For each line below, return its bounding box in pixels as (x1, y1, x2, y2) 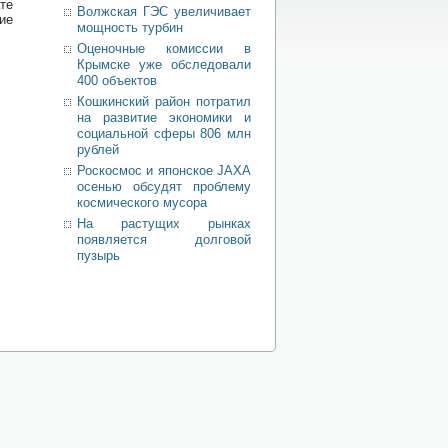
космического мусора (77, 195, 207, 210)
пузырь (77, 248, 120, 263)
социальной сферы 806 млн (77, 126, 251, 141)
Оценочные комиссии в (77, 41, 251, 56)
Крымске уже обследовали (77, 57, 251, 72)
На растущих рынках (77, 216, 251, 231)
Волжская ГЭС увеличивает (77, 4, 251, 19)
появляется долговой (77, 232, 251, 247)
